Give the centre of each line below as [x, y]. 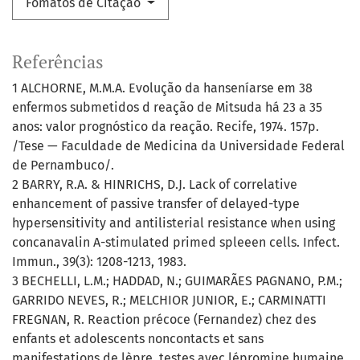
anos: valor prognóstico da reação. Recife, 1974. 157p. [166, 127]
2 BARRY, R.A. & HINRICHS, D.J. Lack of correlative [155, 185]
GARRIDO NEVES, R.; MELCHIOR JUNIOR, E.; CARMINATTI [169, 301]
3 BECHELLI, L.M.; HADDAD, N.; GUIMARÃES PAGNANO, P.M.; [177, 281]
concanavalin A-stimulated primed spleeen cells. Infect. [176, 243]
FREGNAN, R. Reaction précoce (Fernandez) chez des [164, 320]
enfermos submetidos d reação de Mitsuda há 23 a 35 [167, 108]
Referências [58, 62]
